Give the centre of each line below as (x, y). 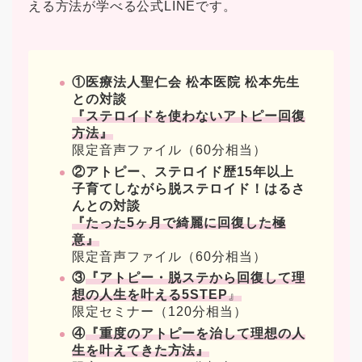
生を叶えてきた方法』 (141, 351)
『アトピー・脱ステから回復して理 (196, 278)
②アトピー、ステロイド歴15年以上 (183, 171)
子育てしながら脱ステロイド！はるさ (189, 188)
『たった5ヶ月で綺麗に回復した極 (179, 222)
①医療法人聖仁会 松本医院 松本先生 (186, 82)
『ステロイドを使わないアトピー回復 (189, 116)
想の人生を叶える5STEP (150, 295)
